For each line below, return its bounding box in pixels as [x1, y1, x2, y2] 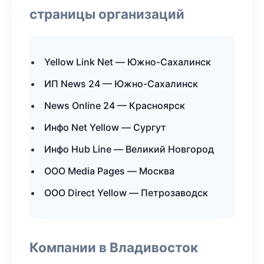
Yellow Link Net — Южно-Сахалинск [44, 56, 211, 68]
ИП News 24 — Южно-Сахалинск [44, 78, 198, 90]
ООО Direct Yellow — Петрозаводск [44, 187, 208, 199]
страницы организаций [29, 6, 184, 22]
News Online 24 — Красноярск [44, 100, 185, 111]
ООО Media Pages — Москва [44, 165, 174, 177]
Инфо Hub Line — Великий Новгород [44, 143, 214, 155]
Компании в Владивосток [29, 239, 198, 255]
